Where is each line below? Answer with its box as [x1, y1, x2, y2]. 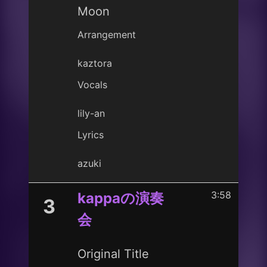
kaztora [77, 57, 112, 69]
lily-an [77, 107, 105, 119]
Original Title [77, 247, 149, 261]
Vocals [77, 79, 107, 91]
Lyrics [77, 129, 104, 141]
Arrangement [77, 29, 136, 41]
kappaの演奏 [77, 190, 164, 207]
